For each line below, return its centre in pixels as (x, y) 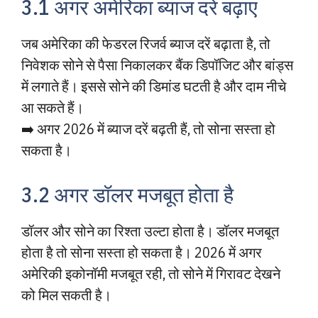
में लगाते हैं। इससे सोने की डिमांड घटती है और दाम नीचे (154, 86)
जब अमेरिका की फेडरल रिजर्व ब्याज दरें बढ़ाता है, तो (146, 44)
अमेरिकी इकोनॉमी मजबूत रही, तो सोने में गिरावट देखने (151, 274)
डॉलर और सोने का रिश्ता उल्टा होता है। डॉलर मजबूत (150, 231)
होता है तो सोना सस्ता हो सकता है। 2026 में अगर (142, 252)
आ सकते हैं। (53, 108)
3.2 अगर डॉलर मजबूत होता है (127, 194)
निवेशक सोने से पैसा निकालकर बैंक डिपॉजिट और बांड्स (157, 65)
